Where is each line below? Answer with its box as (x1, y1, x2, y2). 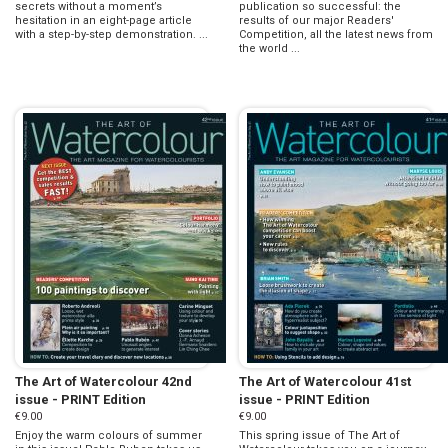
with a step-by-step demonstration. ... (15, 28, 208, 42)
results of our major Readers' (239, 14, 394, 28)
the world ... (239, 42, 300, 56)
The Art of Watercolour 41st (239, 373, 411, 389)
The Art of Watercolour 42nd (15, 373, 192, 389)
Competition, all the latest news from (239, 28, 433, 42)
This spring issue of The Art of (239, 428, 400, 442)
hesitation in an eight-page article (15, 14, 192, 28)
